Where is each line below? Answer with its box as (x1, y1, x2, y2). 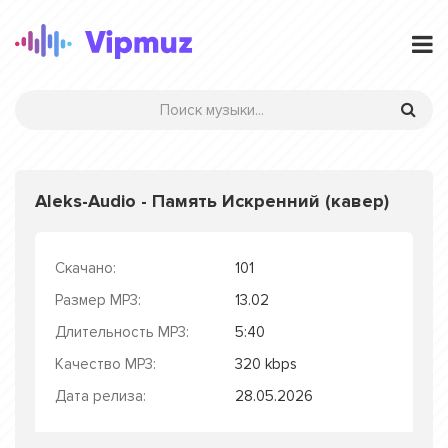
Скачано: (55, 259, 116, 277)
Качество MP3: (55, 355, 156, 373)
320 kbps (235, 355, 297, 373)
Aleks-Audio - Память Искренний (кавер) (35, 190, 389, 212)
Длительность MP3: (55, 323, 189, 341)
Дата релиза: (55, 387, 146, 405)
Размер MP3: (55, 291, 141, 309)
